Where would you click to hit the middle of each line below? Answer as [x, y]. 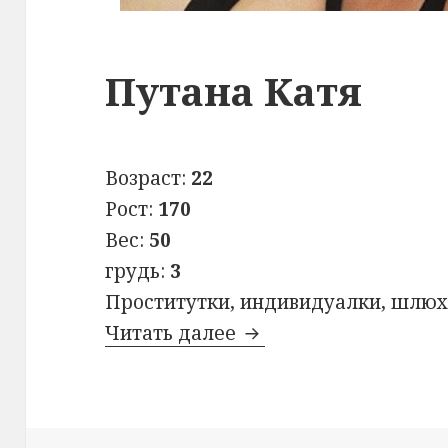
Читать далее [173, 332]
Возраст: [148, 177]
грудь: [138, 270]
